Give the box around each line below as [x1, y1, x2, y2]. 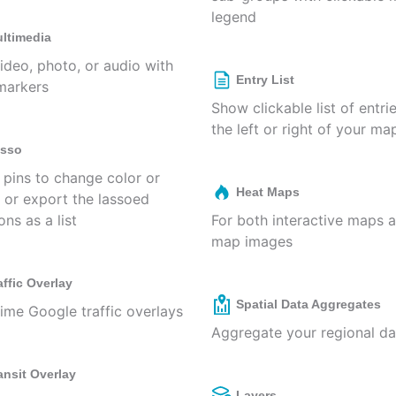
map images [211, 232, 293, 250]
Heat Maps [236, 185, 300, 199]
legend [211, 8, 256, 26]
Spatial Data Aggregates [236, 297, 381, 311]
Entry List [236, 72, 294, 87]
